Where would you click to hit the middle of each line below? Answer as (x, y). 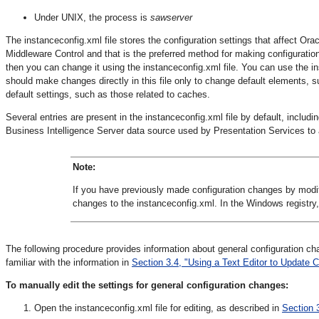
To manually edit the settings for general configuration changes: (147, 285)
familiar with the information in (69, 262)
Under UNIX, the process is (92, 17)
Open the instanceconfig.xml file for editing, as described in (158, 308)
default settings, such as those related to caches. (108, 94)
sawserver (171, 17)
